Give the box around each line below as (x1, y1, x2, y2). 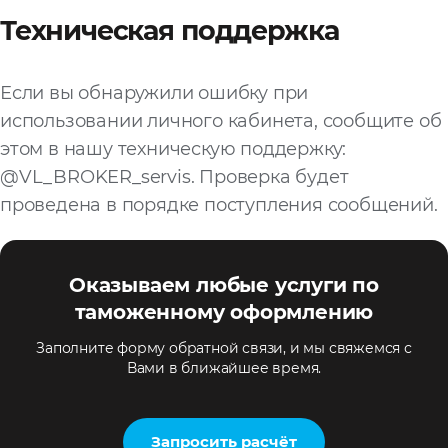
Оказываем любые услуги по (69, 273, 379, 298)
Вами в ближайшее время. (126, 359, 322, 378)
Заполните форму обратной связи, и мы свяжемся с (36, 339, 412, 358)
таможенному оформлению (74, 300, 374, 325)
